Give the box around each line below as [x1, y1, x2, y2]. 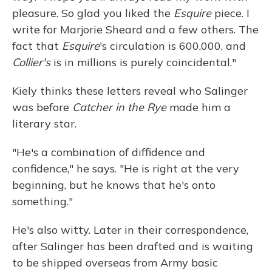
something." [12, 194, 73, 209]
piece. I [211, 6, 250, 21]
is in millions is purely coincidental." [50, 55, 236, 70]
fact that [12, 39, 62, 53]
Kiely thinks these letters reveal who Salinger [12, 84, 248, 98]
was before [12, 100, 72, 115]
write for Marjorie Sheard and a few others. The [12, 22, 259, 37]
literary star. [12, 117, 76, 131]
